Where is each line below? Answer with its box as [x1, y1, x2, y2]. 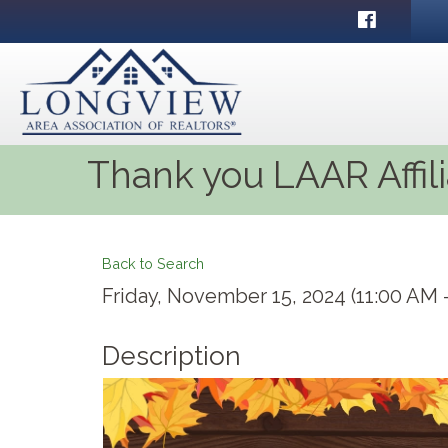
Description [102, 341, 241, 372]
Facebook [357, 9, 432, 28]
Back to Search [102, 255, 204, 273]
